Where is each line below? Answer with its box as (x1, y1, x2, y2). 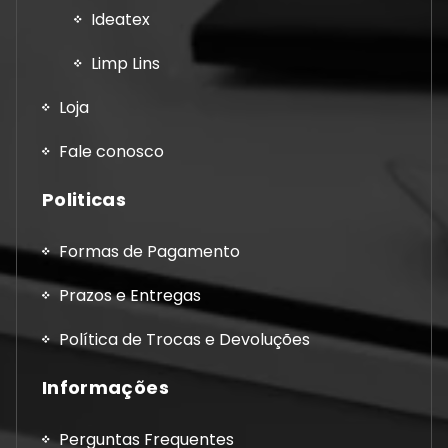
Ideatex (91, 7, 150, 31)
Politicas (42, 186, 127, 212)
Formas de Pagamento (59, 239, 240, 263)
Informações (42, 374, 169, 400)
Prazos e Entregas (59, 283, 201, 307)
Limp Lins (91, 51, 160, 75)
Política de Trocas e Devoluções (59, 327, 310, 351)
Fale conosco (59, 139, 164, 163)
